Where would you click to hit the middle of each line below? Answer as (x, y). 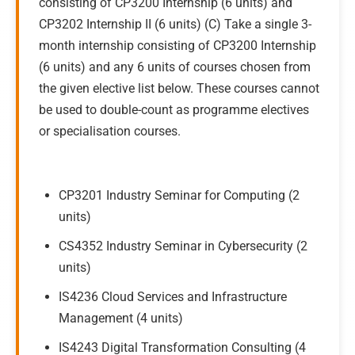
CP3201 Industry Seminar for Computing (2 (179, 195)
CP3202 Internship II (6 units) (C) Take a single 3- (175, 24)
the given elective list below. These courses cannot (179, 88)
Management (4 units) (121, 318)
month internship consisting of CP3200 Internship (177, 46)
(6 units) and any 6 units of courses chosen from (175, 67)
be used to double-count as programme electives (174, 110)
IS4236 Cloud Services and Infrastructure (173, 297)
